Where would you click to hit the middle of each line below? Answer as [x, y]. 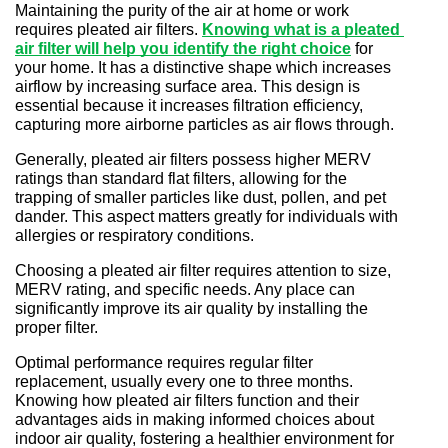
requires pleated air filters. [106, 30]
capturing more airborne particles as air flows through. [204, 125]
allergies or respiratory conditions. [134, 236]
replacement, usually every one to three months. [184, 382]
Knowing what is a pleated [301, 30]
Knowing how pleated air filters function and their [187, 401]
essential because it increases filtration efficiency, [189, 106]
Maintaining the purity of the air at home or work [182, 11]
